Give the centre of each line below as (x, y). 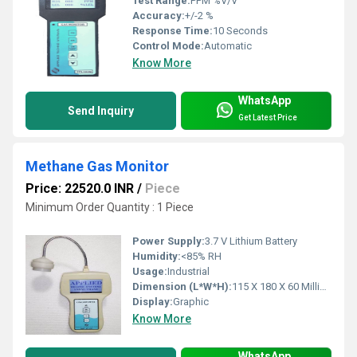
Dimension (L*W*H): (182, 287)
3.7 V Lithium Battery (251, 241)
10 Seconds (240, 31)
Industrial (188, 272)
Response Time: (173, 31)
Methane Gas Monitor (97, 167)
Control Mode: (168, 46)
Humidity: (157, 257)
